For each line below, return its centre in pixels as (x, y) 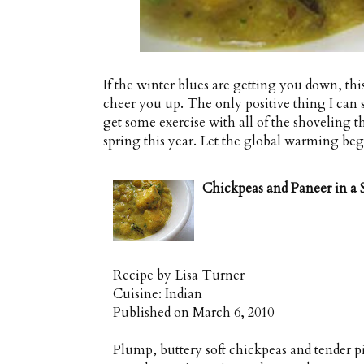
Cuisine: (139, 295)
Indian (184, 295)
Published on (153, 313)
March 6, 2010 (233, 313)
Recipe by (144, 276)
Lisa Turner (210, 276)
